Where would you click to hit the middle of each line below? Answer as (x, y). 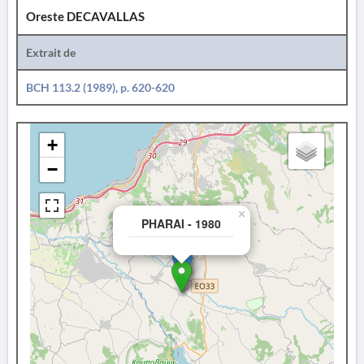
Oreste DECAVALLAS (85, 17)
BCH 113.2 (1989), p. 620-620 (100, 87)
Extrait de (51, 52)
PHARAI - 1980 (181, 223)
